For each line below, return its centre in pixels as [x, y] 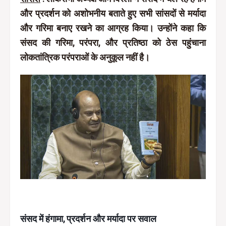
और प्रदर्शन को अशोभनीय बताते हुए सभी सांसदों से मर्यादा [113, 13]
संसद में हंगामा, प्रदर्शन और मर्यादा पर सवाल [88, 219]
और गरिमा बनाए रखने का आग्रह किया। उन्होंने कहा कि [113, 28]
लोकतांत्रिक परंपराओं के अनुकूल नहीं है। [85, 57]
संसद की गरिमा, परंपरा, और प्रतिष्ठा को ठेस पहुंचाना [113, 43]
